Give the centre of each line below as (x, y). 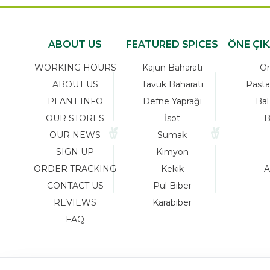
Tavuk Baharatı (172, 85)
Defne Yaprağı (172, 102)
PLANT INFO (75, 102)
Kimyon (172, 152)
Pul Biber (172, 186)
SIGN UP (75, 152)
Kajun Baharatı (172, 68)
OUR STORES (75, 118)
